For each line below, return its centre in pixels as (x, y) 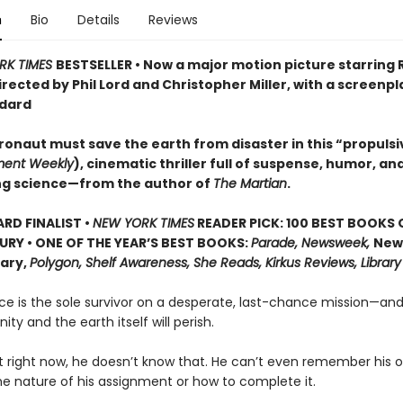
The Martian (250, 184)
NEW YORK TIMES (143, 223)
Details (98, 20)
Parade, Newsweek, (312, 243)
